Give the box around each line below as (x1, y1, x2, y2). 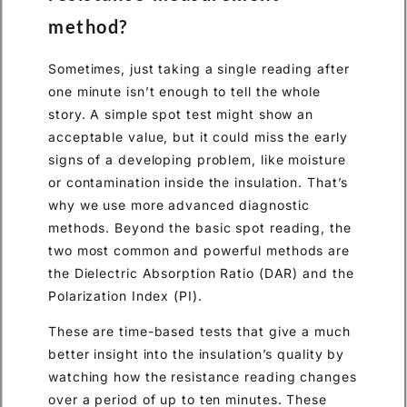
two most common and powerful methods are (48, 242, 350, 258)
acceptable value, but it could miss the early (48, 128, 348, 144)
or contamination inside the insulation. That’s (48, 174, 349, 190)
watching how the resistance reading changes (48, 368, 357, 384)
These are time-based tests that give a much (48, 323, 351, 339)
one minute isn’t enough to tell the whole (48, 83, 321, 99)
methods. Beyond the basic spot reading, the (48, 219, 352, 235)
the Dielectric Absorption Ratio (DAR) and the (48, 264, 354, 281)
